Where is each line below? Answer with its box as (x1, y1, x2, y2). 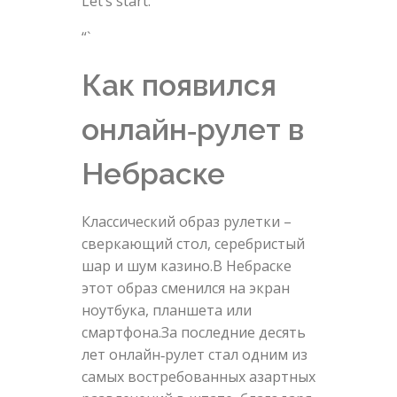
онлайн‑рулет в (81, 112, 304, 148)
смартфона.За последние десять (81, 323, 306, 343)
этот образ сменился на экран (81, 278, 290, 299)
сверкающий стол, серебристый (81, 234, 305, 254)
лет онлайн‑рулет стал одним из (81, 345, 307, 365)
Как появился (81, 67, 276, 104)
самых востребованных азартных (81, 367, 315, 387)
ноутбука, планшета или (81, 300, 252, 321)
